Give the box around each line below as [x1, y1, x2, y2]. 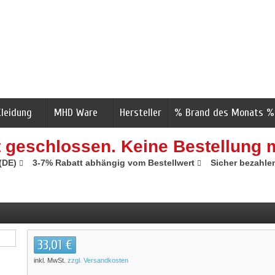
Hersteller [120, 106, 161, 119]
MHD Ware [54, 106, 98, 119]
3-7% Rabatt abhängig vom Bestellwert [32, 158, 197, 168]
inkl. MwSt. [34, 257, 68, 264]
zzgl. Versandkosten [68, 257, 128, 264]
